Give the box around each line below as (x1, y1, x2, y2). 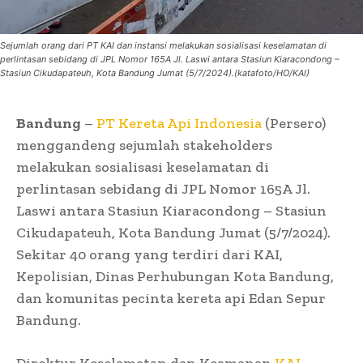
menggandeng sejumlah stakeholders (16, 135, 272, 154)
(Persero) (262, 113, 326, 132)
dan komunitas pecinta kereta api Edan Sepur (16, 288, 326, 307)
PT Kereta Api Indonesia (96, 113, 262, 132)
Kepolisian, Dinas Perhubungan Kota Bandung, (16, 267, 334, 285)
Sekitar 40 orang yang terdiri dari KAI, (16, 245, 283, 263)
